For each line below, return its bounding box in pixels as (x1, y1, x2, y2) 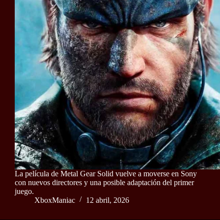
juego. (15, 187, 34, 195)
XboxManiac (34, 195, 75, 204)
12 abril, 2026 (86, 195, 129, 204)
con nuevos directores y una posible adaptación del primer (15, 178, 194, 187)
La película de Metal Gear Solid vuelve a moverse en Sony (15, 169, 197, 178)
